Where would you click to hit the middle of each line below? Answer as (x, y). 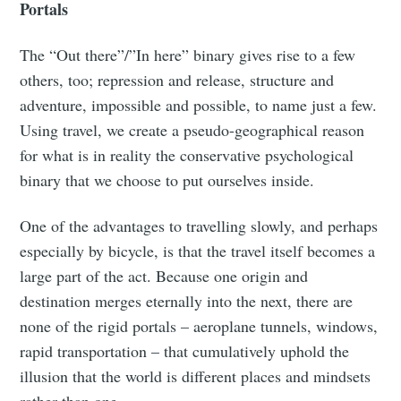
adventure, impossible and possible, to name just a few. (199, 104)
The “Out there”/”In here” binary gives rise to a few (188, 54)
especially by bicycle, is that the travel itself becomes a (198, 250)
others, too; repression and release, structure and (177, 79)
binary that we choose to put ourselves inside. (167, 179)
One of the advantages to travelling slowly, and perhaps (199, 225)
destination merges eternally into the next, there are (187, 300)
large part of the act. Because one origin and (164, 275)
